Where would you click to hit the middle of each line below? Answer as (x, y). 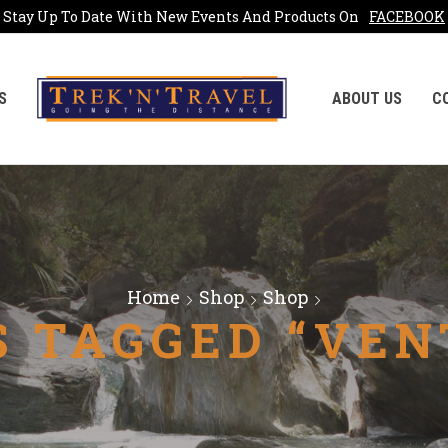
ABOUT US (366, 98)
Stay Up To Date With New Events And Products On (181, 16)
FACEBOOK (407, 16)
